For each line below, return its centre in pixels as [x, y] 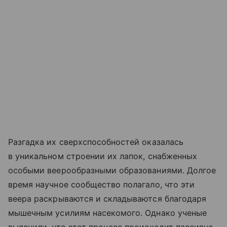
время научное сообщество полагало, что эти [102, 185]
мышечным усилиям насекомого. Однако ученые [108, 213]
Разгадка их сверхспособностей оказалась [96, 142]
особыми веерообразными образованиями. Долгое [112, 171]
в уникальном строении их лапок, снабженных [103, 156]
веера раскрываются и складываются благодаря [107, 199]
